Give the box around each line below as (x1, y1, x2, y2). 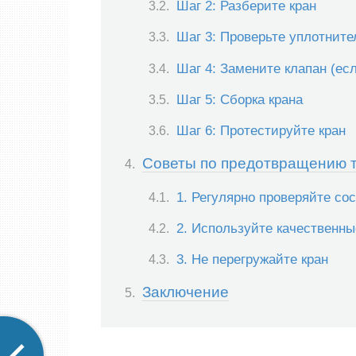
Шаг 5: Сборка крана (176, 91, 303, 107)
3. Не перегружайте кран (176, 251, 328, 268)
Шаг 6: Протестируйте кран (176, 122, 346, 139)
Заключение (142, 284, 229, 301)
